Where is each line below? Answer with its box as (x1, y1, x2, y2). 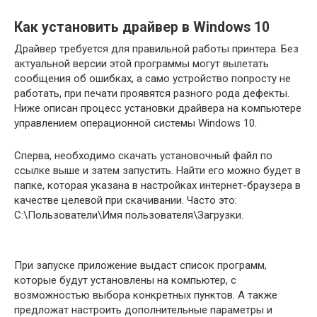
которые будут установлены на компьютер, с (14, 273, 236, 287)
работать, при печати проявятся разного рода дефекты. (14, 86, 289, 100)
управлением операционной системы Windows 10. (14, 116, 257, 129)
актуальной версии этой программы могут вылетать (14, 57, 269, 70)
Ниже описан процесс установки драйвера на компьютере (14, 101, 301, 115)
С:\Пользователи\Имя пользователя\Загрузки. (14, 208, 243, 221)
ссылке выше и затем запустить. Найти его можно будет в (14, 163, 301, 177)
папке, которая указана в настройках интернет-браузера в (14, 178, 301, 192)
